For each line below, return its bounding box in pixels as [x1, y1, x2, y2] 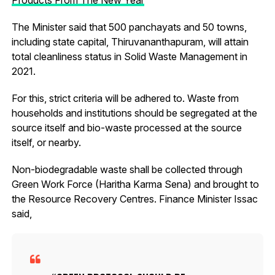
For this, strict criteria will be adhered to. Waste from [11, 91, 239, 104]
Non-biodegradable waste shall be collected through [11, 163, 242, 176]
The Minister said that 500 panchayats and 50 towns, [11, 20, 247, 33]
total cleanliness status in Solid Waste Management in [11, 50, 247, 63]
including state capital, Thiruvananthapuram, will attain [11, 35, 249, 48]
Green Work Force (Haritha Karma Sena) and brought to [11, 177, 259, 190]
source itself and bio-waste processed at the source [11, 121, 242, 134]
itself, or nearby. [11, 136, 81, 149]
